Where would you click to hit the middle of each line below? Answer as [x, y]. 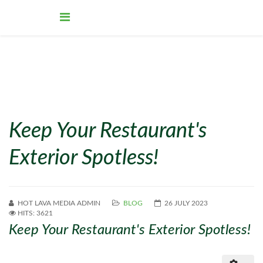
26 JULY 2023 [186, 203]
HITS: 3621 [35, 213]
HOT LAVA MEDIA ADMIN [59, 203]
